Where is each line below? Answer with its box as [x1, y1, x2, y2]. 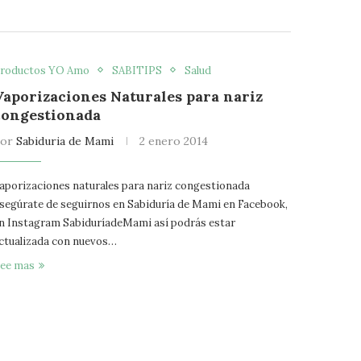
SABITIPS [112, 63, 163, 77]
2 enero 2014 [139, 133, 209, 148]
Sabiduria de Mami [16, 133, 114, 148]
